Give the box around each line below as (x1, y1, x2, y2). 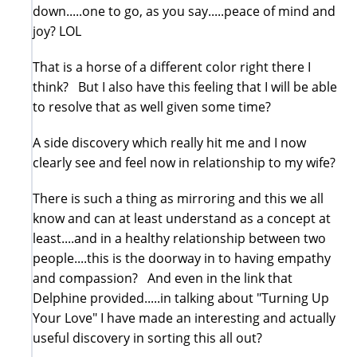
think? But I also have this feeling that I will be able (33, 77, 337, 96)
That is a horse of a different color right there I (33, 57, 311, 76)
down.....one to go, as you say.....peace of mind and (33, 2, 335, 20)
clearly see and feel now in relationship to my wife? (33, 153, 335, 171)
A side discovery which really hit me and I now (33, 133, 306, 151)
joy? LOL (33, 22, 81, 40)
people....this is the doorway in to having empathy (33, 249, 331, 267)
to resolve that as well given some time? (33, 97, 271, 116)
